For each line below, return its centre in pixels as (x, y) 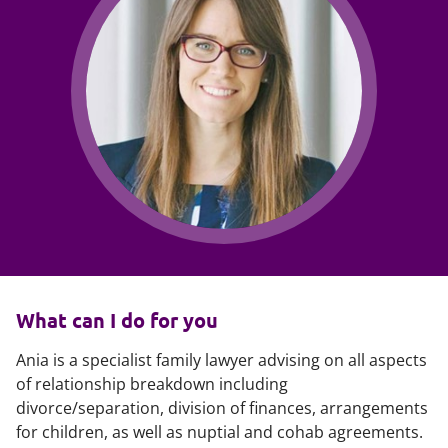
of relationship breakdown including (152, 384)
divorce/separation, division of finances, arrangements (222, 408)
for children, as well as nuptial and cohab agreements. (219, 432)
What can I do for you (117, 320)
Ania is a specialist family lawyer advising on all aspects (221, 360)
